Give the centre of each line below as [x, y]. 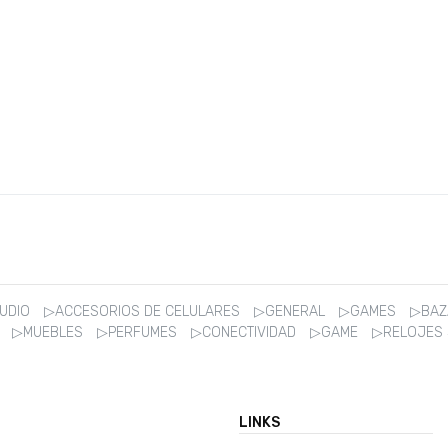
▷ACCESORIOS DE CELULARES [144, 311]
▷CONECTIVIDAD [245, 332]
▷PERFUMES [139, 332]
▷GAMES [369, 311]
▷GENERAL [291, 311]
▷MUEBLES [49, 332]
